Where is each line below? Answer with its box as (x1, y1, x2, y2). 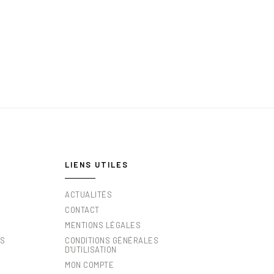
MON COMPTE (65, 260, 114, 270)
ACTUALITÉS (65, 190, 112, 199)
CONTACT (65, 205, 100, 215)
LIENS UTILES (65, 160, 128, 169)
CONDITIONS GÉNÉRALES (65, 235, 158, 245)
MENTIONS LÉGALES (65, 220, 141, 230)
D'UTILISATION (65, 245, 117, 254)
